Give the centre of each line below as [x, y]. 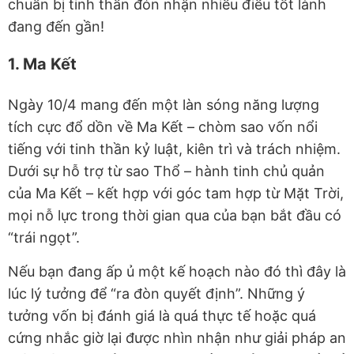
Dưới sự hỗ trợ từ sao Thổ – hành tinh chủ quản [166, 171]
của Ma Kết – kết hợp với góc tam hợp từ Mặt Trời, [176, 194]
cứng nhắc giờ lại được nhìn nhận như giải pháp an [177, 338]
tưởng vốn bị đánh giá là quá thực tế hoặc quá [162, 316]
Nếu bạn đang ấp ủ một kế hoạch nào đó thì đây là [177, 272]
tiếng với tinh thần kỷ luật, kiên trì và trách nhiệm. [174, 149]
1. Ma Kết [42, 64]
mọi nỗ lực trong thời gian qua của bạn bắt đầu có [175, 216]
